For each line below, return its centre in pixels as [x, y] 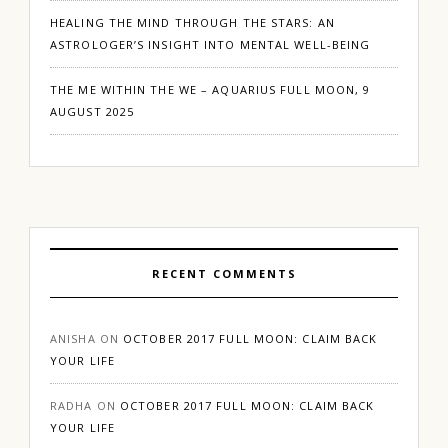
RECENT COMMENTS [224, 273]
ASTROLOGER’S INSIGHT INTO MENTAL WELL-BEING [210, 44]
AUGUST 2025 [92, 111]
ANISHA [73, 338]
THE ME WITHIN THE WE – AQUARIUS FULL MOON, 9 [210, 89]
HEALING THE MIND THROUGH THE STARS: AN [192, 22]
